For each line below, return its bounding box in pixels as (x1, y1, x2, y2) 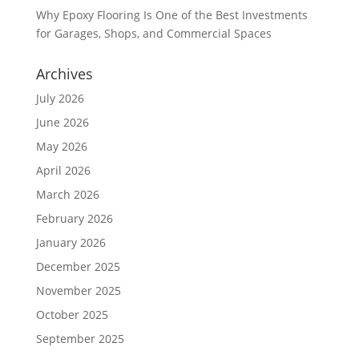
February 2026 (35, 210, 113, 226)
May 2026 (35, 138, 87, 154)
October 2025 (35, 306, 108, 322)
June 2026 (35, 114, 89, 130)
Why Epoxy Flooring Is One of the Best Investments (35, 6, 308, 22)
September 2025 (35, 330, 124, 346)
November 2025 (35, 282, 121, 298)
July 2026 (35, 90, 84, 106)
